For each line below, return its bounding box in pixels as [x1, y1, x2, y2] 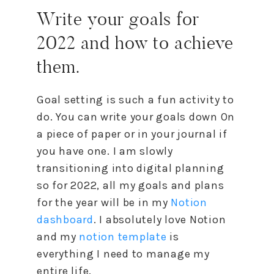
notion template [79, 229, 167, 243]
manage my [143, 246, 210, 261]
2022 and [37, 31, 115, 54]
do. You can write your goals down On [37, 109, 235, 124]
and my [37, 229, 80, 243]
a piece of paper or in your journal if [37, 127, 228, 141]
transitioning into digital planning [37, 161, 224, 175]
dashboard [37, 212, 94, 226]
